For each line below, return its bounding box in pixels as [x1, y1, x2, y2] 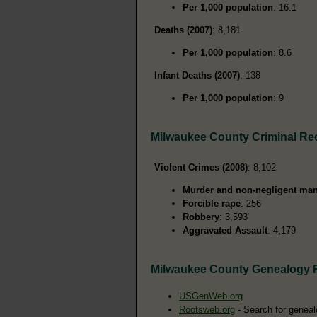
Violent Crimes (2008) [154, 162, 248, 173]
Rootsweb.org [179, 304, 235, 316]
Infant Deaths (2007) [154, 70, 240, 81]
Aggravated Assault [183, 225, 267, 236]
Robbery [183, 212, 219, 223]
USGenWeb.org [179, 291, 243, 302]
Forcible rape [183, 198, 241, 209]
